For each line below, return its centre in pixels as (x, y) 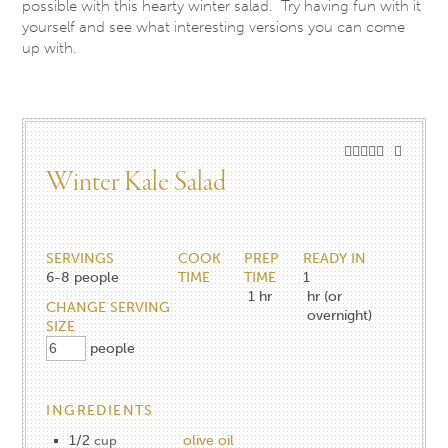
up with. (50, 47)
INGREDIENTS (100, 410)
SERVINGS (80, 258)
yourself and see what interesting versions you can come (214, 26)
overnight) (340, 315)
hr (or (325, 296)
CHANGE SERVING (108, 307)
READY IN (335, 258)
